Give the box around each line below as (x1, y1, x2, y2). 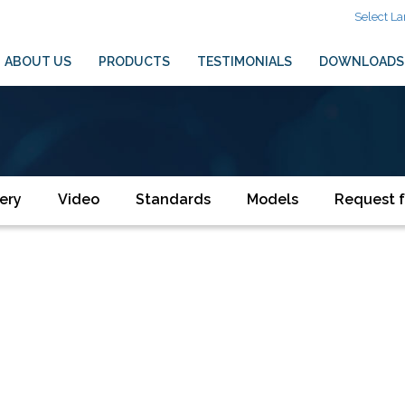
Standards (136, 191, 211, 208)
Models (247, 191, 298, 208)
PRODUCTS (98, 54, 170, 69)
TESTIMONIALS (196, 54, 292, 69)
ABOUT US (4, 54, 71, 69)
